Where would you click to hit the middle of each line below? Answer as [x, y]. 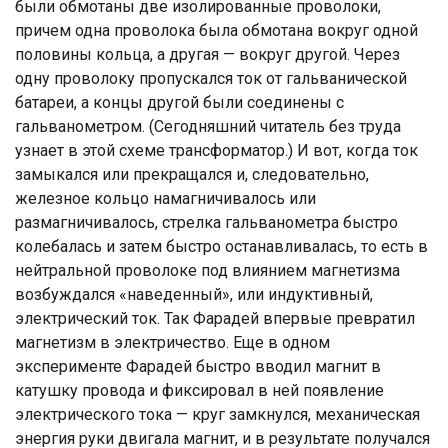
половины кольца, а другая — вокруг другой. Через [207, 54]
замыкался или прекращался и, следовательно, [192, 174]
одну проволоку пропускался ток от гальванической [211, 78]
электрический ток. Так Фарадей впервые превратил [215, 318]
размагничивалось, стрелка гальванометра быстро [206, 222]
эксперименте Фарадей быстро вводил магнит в [198, 366]
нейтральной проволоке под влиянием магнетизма [207, 270]
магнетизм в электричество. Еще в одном [172, 342]
